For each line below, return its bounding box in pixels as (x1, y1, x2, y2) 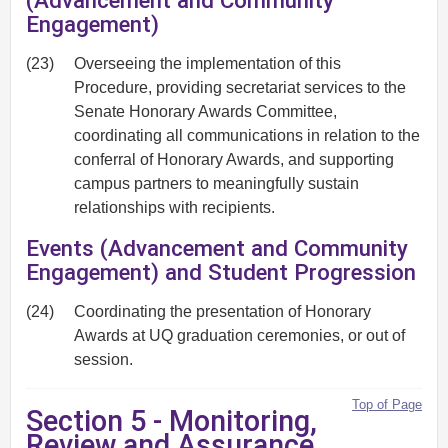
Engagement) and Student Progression (26, 259, 416, 285)
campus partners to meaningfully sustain (74, 175, 359, 192)
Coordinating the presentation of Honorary (74, 302, 371, 320)
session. (74, 350, 133, 368)
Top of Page (352, 396, 422, 412)
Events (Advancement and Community (26, 235, 408, 261)
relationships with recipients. (74, 199, 275, 216)
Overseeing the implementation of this (74, 55, 341, 72)
